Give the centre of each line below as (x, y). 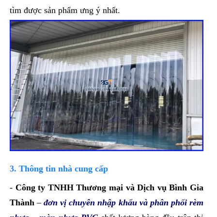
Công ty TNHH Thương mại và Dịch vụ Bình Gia (109, 187)
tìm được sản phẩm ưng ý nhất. (65, 10)
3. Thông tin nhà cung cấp (59, 168)
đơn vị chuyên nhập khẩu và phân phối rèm (124, 202)
